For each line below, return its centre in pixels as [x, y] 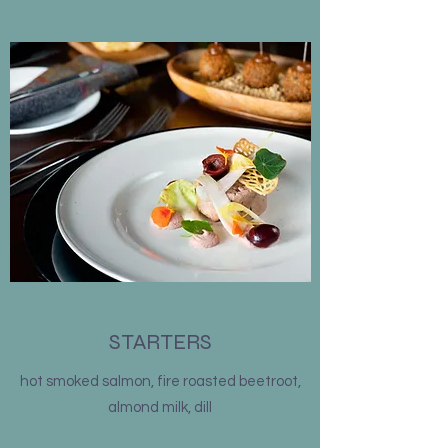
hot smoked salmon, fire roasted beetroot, [160, 381]
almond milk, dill [160, 407]
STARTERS [160, 342]
